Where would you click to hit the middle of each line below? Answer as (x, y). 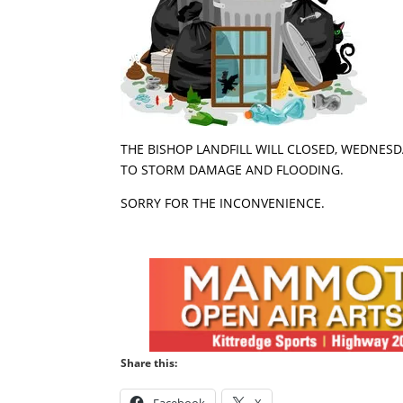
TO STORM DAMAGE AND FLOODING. (233, 170)
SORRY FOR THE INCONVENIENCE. (223, 203)
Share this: (149, 363)
